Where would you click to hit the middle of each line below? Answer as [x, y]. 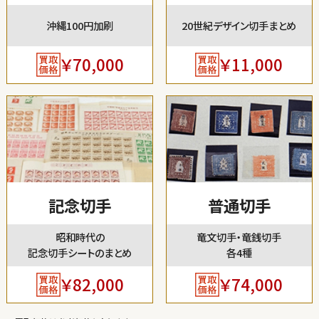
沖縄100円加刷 [80, 25]
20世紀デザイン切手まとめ [239, 25]
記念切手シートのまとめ [80, 253]
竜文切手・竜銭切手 [239, 237]
